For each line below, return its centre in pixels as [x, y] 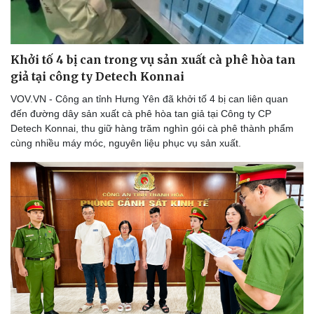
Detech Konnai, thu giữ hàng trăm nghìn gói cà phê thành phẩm [152, 128]
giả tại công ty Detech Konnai [97, 76]
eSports [32, 33]
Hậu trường [40, 47]
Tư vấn [185, 18]
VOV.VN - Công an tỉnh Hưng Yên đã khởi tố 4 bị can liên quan [149, 98]
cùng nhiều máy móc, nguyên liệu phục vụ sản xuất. [126, 143]
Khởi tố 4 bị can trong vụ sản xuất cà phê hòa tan [153, 59]
